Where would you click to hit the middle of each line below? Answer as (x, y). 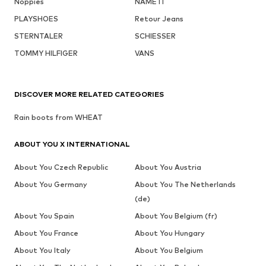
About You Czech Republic (61, 167)
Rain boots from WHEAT (58, 118)
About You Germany (51, 185)
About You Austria (168, 167)
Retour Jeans (159, 19)
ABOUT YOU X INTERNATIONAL (72, 144)
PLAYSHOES (36, 19)
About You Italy (42, 251)
